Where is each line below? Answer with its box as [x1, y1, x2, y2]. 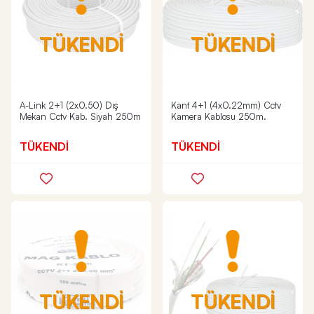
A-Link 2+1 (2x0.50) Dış [20, 100, 118, 111]
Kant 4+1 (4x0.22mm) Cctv [171, 100, 281, 111]
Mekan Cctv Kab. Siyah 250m [20, 111, 141, 122]
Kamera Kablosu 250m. [171, 111, 266, 122]
